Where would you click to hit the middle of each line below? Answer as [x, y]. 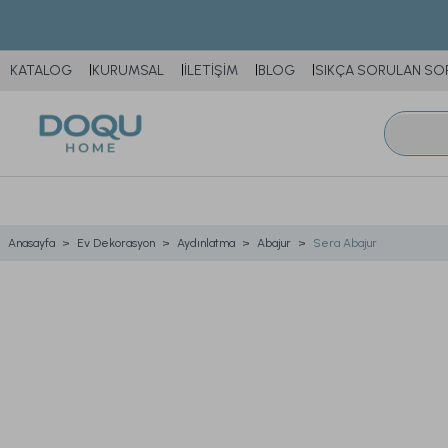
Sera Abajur [345, 243]
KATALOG [41, 70]
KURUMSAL [128, 70]
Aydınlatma [206, 243]
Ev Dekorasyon [116, 243]
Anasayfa [31, 243]
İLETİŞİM [211, 70]
